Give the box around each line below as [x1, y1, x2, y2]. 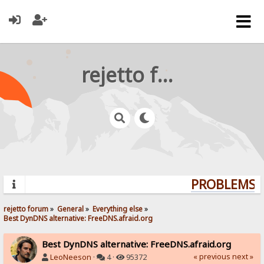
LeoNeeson [50, 252, 92, 262]
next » [232, 251, 253, 262]
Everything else [93, 203, 143, 213]
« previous [193, 251, 230, 262]
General [57, 203, 84, 213]
